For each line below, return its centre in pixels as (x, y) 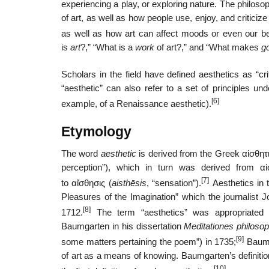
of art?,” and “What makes (208, 48)
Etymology (96, 131)
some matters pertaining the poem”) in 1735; (149, 242)
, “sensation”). (174, 183)
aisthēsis (129, 183)
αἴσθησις (89, 183)
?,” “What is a (108, 48)
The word (81, 154)
